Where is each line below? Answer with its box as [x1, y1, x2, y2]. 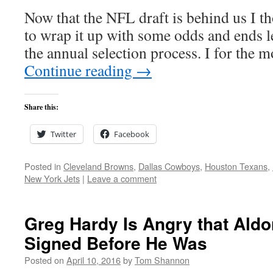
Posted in [24, 160, 61, 172]
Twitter [51, 129, 76, 140]
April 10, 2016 [66, 253, 121, 266]
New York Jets [24, 172, 80, 185]
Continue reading [24, 60, 136, 80]
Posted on [24, 253, 64, 266]
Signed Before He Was [24, 230, 207, 255]
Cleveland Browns [63, 160, 133, 172]
